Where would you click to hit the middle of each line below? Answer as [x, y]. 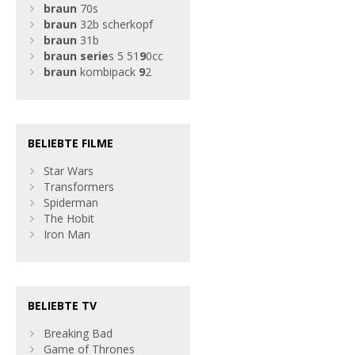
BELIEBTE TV [62, 305]
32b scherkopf [115, 24]
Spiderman [71, 202]
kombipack [108, 72]
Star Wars [69, 171]
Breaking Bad [78, 333]
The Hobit [69, 218]
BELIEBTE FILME [71, 143]
